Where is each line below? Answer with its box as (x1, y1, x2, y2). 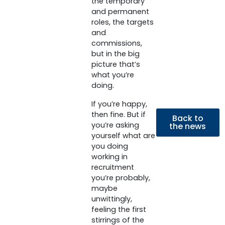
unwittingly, (91, 194, 132, 204)
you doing (91, 141, 128, 152)
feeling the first (91, 204, 146, 215)
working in (91, 152, 128, 162)
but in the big (91, 49, 140, 59)
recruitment (91, 162, 134, 173)
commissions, (91, 38, 142, 49)
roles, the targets (91, 17, 154, 28)
